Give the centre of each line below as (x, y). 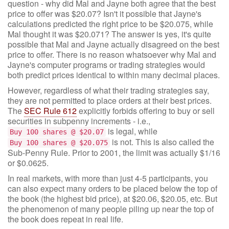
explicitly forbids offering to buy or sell (146, 111)
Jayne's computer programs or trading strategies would (106, 65)
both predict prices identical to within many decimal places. (114, 75)
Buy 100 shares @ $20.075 (59, 143)
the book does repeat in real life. (65, 219)
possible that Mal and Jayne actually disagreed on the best (113, 44)
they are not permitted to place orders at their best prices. (110, 100)
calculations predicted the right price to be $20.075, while (110, 24)
